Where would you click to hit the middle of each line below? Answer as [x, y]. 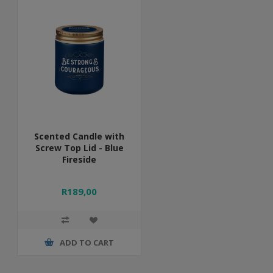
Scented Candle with [80, 136]
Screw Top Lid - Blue [79, 148]
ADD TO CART [87, 242]
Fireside [80, 159]
